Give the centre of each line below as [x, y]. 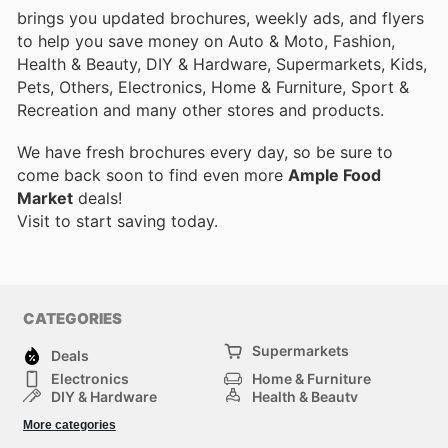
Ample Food [334, 175]
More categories [69, 424]
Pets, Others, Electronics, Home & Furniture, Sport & [213, 87]
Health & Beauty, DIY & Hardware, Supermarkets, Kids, [222, 64]
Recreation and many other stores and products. [200, 110]
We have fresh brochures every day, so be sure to [205, 152]
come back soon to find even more [152, 175]
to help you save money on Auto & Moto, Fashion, [206, 41]
